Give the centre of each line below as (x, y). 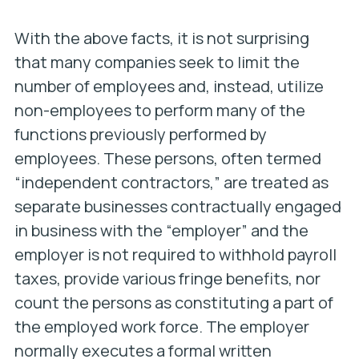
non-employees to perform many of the (159, 110)
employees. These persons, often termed (167, 158)
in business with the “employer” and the (161, 230)
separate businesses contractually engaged (177, 206)
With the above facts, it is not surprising (161, 38)
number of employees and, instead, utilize (169, 86)
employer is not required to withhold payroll (175, 254)
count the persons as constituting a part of (173, 303)
